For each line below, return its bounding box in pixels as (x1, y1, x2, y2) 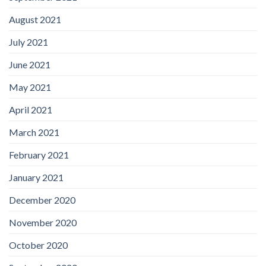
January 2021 (9, 171, 64, 183)
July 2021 (9, 36, 48, 47)
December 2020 (9, 194, 75, 205)
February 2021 (9, 148, 69, 160)
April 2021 (9, 103, 52, 115)
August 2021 (9, 13, 61, 25)
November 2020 (9, 216, 77, 228)
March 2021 (9, 126, 59, 138)
